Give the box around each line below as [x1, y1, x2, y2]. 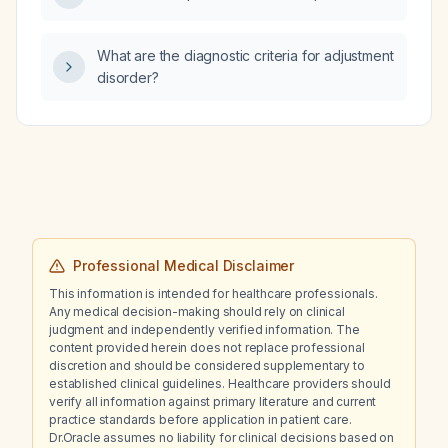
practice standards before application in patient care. [49, 412, 352, 427]
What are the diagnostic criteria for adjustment [97, 47, 394, 64]
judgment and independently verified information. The [49, 322, 360, 337]
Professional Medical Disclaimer [73, 257, 295, 274]
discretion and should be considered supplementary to [49, 358, 365, 373]
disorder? [97, 69, 159, 86]
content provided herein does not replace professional [49, 340, 365, 355]
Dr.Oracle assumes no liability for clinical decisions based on [49, 430, 395, 445]
